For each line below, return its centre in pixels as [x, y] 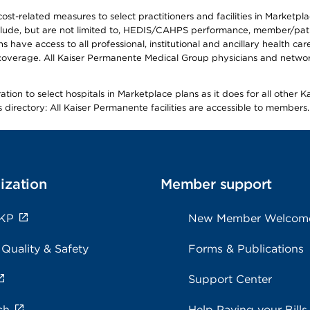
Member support [217, 184]
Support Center [230, 279]
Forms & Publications [246, 249]
